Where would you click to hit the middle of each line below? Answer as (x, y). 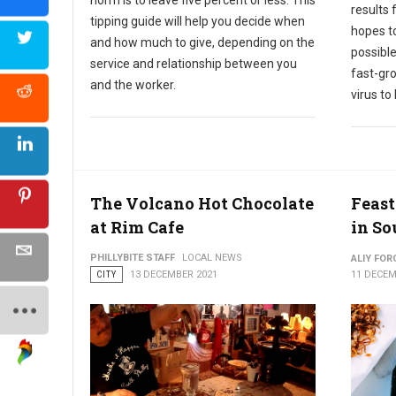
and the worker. (133, 84)
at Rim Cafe (137, 227)
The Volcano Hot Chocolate (202, 203)
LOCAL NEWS (212, 257)
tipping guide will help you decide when (198, 21)
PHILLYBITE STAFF (133, 257)
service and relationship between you (194, 63)
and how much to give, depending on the (202, 42)
